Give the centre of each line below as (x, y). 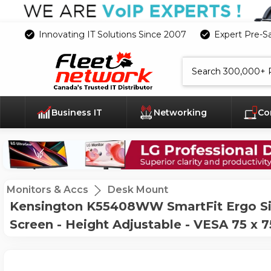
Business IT (78, 113)
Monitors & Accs (47, 190)
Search (194, 62)
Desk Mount (138, 190)
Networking (181, 113)
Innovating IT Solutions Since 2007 (112, 34)
